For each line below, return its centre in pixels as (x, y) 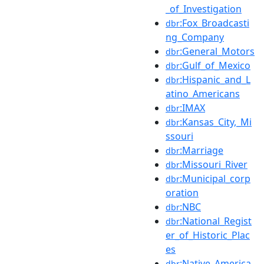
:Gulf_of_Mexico (215, 65)
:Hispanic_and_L (215, 79)
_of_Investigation (204, 9)
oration (182, 192)
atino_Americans (203, 93)
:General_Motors (217, 51)
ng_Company (195, 37)
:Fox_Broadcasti (214, 23)
